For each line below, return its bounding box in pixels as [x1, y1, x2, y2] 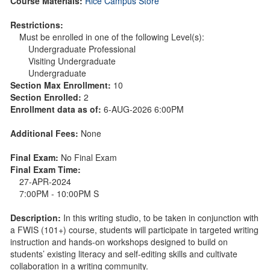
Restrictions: [10, 18, 63, 31]
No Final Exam [61, 151, 117, 163]
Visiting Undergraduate [28, 54, 116, 67]
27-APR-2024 [19, 175, 76, 187]
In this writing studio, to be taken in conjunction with [63, 211, 259, 224]
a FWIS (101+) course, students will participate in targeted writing [10, 223, 259, 236]
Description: [10, 211, 63, 224]
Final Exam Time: [10, 163, 81, 175]
